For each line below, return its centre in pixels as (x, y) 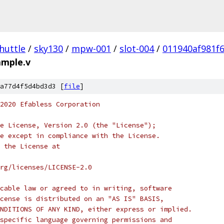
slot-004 (137, 48)
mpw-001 (91, 48)
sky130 (48, 48)
